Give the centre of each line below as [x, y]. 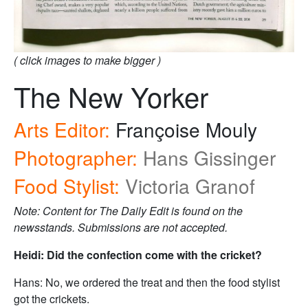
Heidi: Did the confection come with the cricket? [138, 255]
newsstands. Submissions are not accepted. [121, 227]
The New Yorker [111, 96]
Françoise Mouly [184, 129]
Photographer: [76, 157]
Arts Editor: [62, 129]
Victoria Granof [190, 186]
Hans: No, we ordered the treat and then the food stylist [147, 282]
